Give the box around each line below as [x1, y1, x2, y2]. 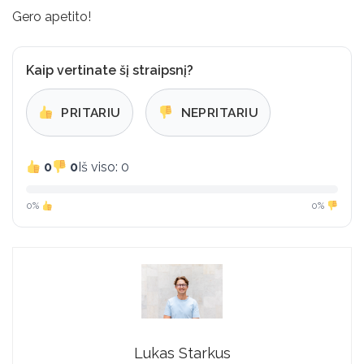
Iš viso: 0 [78, 159, 130, 175]
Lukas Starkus [133, 344, 231, 362]
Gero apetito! [12, 8, 91, 24]
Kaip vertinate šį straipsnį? [26, 62, 193, 78]
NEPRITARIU [177, 104, 259, 120]
